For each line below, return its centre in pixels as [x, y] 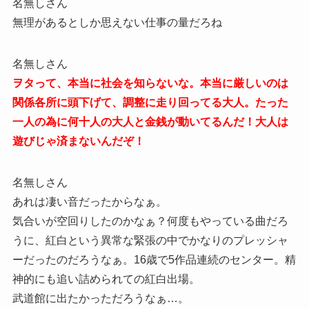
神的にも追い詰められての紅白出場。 [106, 279]
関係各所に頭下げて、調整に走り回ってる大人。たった [150, 103]
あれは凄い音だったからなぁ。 [89, 202]
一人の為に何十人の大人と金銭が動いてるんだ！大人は [150, 122]
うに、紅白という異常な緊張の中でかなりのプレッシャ [150, 241]
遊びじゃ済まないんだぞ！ [78, 141]
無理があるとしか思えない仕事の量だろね [117, 23]
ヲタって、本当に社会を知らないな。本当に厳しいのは [150, 83]
